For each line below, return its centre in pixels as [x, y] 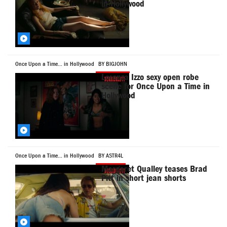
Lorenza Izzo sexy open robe [150, 78]
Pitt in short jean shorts [144, 178]
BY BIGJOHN [113, 64]
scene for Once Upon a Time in [156, 87]
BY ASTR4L [111, 156]
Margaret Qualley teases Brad [155, 169]
